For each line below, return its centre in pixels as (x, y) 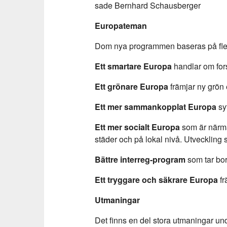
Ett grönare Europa (131, 86)
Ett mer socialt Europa (138, 127)
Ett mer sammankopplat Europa (156, 107)
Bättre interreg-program (140, 159)
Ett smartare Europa (133, 66)
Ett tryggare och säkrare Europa (157, 180)
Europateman (121, 26)
